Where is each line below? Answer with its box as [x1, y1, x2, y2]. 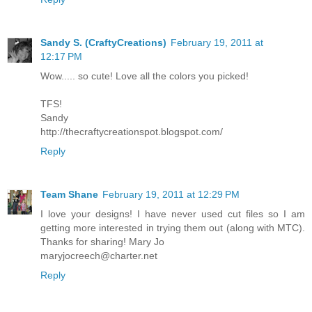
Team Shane [40, 188, 98, 200]
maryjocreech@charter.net [40, 249, 157, 261]
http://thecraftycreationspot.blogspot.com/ [40, 125, 223, 137]
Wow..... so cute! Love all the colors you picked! [40, 70, 249, 81]
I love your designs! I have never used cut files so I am [40, 208, 305, 219]
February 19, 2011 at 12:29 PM [102, 188, 240, 200]
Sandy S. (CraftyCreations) [40, 36, 166, 48]
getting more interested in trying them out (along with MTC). [40, 221, 305, 233]
